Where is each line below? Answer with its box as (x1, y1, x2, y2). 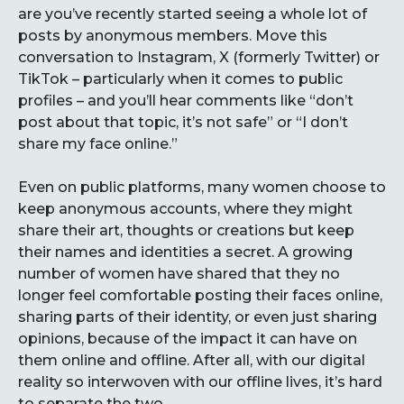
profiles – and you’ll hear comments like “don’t (18, 92, 353, 109)
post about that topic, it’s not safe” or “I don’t (18, 114, 348, 131)
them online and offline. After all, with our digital (18, 352, 365, 369)
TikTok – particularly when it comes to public (18, 70, 343, 87)
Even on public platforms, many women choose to (18, 179, 386, 196)
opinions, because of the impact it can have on (18, 330, 357, 347)
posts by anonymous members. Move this (18, 27, 327, 44)
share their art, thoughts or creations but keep (18, 222, 354, 239)
